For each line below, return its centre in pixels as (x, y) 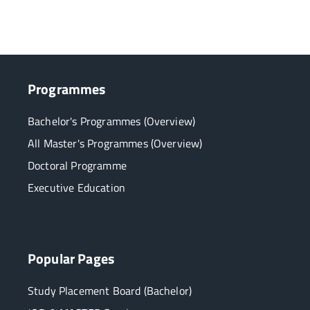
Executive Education (77, 188)
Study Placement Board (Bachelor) (110, 290)
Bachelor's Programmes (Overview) (112, 121)
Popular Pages (71, 258)
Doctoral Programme (77, 166)
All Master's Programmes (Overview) (115, 144)
